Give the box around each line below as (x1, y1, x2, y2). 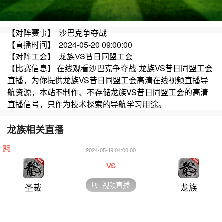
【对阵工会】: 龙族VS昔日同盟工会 (7, 51, 133, 62)
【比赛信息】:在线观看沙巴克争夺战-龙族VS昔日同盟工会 (7, 62, 213, 74)
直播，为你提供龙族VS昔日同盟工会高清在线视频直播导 (7, 74, 208, 86)
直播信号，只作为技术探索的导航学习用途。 (7, 98, 166, 110)
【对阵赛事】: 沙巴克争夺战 (7, 27, 107, 39)
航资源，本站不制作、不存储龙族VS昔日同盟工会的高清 (7, 86, 208, 98)
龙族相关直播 (7, 123, 64, 137)
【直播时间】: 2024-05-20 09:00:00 (7, 39, 132, 51)
